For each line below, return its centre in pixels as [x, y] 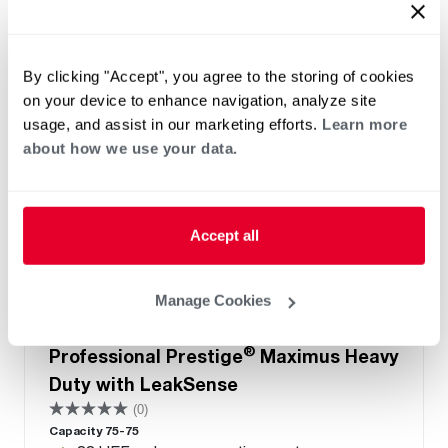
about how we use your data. [130, 148]
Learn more [364, 124]
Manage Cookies [212, 300]
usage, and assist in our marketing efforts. [172, 124]
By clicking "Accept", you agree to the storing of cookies [219, 76]
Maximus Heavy [327, 356]
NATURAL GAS [133, 303]
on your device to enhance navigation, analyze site [199, 100]
